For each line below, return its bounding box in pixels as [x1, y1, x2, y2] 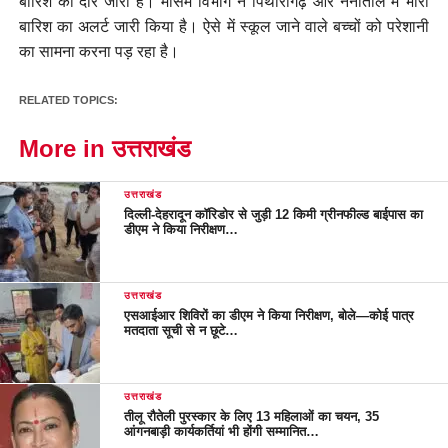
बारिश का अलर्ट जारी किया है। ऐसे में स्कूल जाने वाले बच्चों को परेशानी [18, 14, 430, 37]
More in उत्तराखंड [18, 134, 191, 162]
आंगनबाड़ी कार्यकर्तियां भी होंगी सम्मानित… [124, 423, 320, 439]
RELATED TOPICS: [18, 93, 118, 106]
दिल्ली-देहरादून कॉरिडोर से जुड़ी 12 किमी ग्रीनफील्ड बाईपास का [124, 206, 424, 222]
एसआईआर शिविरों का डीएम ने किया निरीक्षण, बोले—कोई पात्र [124, 307, 415, 323]
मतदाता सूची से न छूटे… [124, 322, 239, 338]
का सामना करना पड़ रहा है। [18, 39, 179, 62]
